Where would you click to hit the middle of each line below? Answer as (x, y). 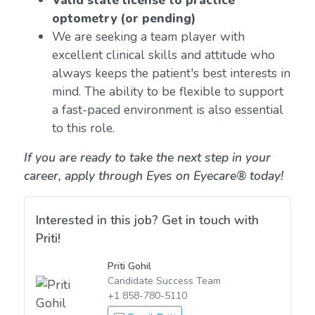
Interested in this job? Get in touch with (147, 220)
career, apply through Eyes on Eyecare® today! (153, 176)
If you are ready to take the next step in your (147, 157)
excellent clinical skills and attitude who (163, 55)
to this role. (83, 128)
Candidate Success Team (165, 281)
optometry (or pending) (125, 18)
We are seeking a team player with (148, 37)
